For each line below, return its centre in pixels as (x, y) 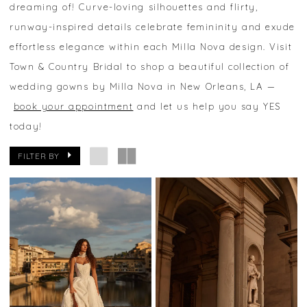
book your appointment (73, 107)
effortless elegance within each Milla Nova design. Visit (151, 47)
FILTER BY (39, 156)
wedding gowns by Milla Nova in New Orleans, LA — (143, 87)
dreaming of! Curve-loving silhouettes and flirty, (134, 7)
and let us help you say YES (207, 107)
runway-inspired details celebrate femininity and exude (152, 27)
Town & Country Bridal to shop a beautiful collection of (150, 67)
